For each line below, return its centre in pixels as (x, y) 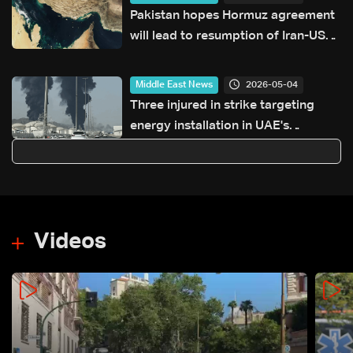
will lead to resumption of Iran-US (228, 37)
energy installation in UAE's (210, 126)
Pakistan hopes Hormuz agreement (232, 16)
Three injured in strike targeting (222, 106)
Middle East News (174, 85)
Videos (70, 242)
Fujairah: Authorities (189, 147)
